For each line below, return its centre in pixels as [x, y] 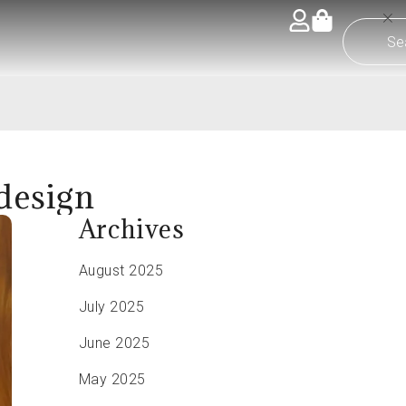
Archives [131, 229]
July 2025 [111, 307]
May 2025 [112, 379]
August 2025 [121, 271]
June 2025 [114, 343]
